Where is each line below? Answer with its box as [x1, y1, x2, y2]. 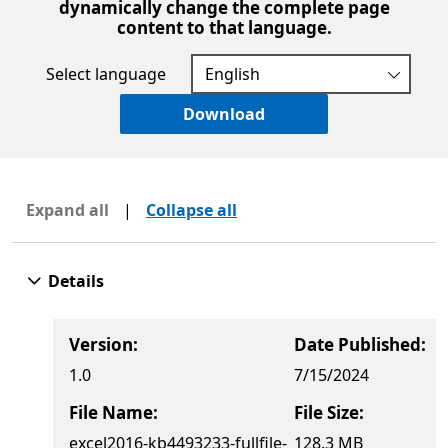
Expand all [26, 199, 109, 222]
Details [48, 270, 104, 293]
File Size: [294, 401, 364, 425]
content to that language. [116, 16, 332, 40]
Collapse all [146, 199, 237, 222]
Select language [46, 63, 166, 86]
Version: [69, 333, 138, 357]
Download [183, 103, 265, 126]
